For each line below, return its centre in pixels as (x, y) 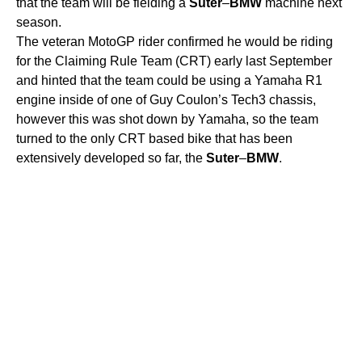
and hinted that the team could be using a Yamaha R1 (169, 80)
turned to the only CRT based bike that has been (154, 138)
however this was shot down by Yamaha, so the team (167, 119)
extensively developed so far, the (111, 158)
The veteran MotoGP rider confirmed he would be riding (175, 41)
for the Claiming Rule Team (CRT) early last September (174, 61)
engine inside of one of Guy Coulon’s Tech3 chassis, (166, 99)
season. (39, 22)
